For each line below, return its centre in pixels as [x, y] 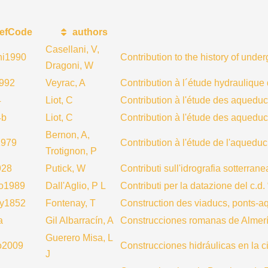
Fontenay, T [71, 203]
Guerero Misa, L [79, 238]
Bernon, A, [68, 135]
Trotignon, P [71, 151]
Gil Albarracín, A [80, 220]
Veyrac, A [66, 83]
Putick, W [66, 168]
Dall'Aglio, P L [76, 186]
